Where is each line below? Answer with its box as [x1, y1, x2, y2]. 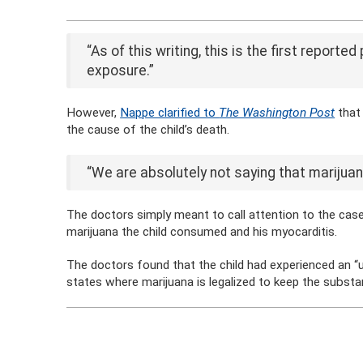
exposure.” [87, 62, 155, 79]
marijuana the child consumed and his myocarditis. [66, 224, 338, 239]
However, [66, 105, 121, 120]
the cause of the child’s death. [66, 122, 230, 137]
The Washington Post [219, 105, 335, 120]
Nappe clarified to [120, 105, 220, 120]
